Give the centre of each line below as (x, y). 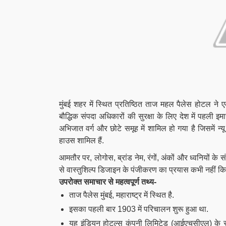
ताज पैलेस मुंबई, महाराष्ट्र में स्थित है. (122, 195)
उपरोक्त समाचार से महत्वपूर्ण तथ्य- (108, 182)
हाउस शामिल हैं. (81, 140)
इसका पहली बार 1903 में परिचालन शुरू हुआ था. (139, 209)
